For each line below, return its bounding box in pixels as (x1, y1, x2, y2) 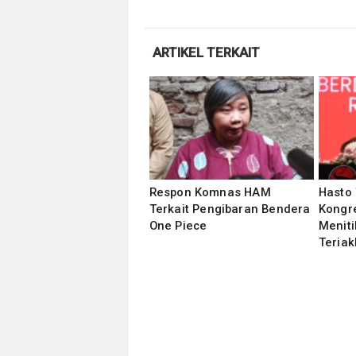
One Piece (149, 219, 207, 233)
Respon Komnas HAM (149, 185, 271, 199)
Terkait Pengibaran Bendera (149, 202, 311, 216)
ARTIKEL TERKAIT (152, 44, 260, 60)
